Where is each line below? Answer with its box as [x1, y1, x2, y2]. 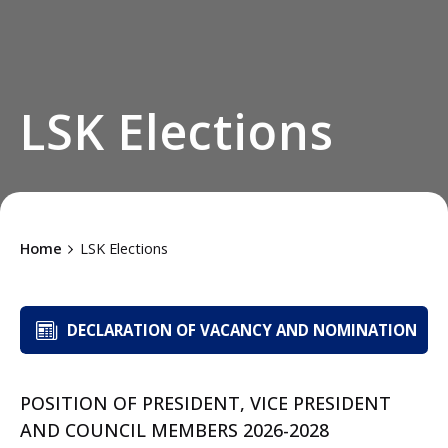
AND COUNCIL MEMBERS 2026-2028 [20, 418, 329, 443]
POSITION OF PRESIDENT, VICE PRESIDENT [20, 391, 391, 416]
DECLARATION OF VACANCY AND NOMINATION [66, 320, 417, 341]
